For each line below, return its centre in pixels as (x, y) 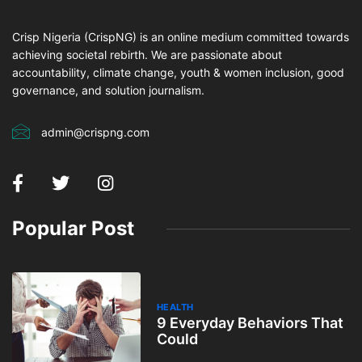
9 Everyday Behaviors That (250, 322)
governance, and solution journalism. (108, 90)
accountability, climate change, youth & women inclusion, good (178, 73)
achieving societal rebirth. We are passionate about (147, 55)
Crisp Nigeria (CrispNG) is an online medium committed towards (181, 37)
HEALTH (175, 307)
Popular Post (73, 229)
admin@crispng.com (95, 133)
